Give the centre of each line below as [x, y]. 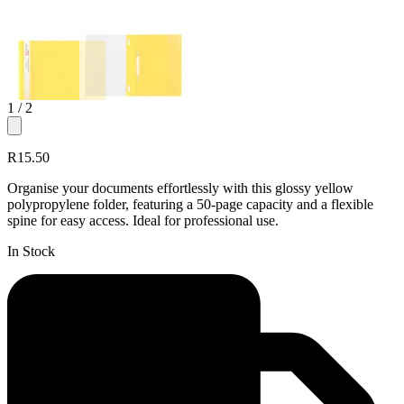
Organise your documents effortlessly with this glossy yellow [180, 188]
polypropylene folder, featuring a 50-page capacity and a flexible [190, 204]
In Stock [31, 251]
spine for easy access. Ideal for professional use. [143, 220]
